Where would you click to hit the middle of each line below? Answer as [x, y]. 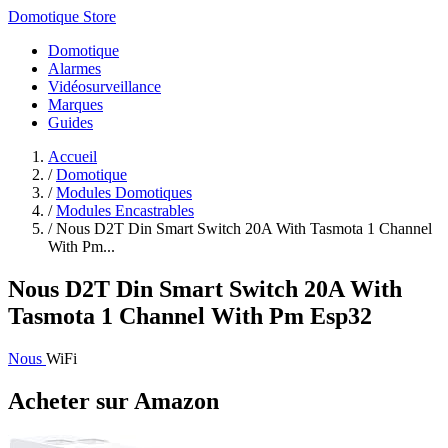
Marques [75, 104]
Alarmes [74, 68]
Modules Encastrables [125, 210]
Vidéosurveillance [104, 86]
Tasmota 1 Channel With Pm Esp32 [190, 315]
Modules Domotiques [124, 192]
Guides [70, 122]
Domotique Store [62, 16]
